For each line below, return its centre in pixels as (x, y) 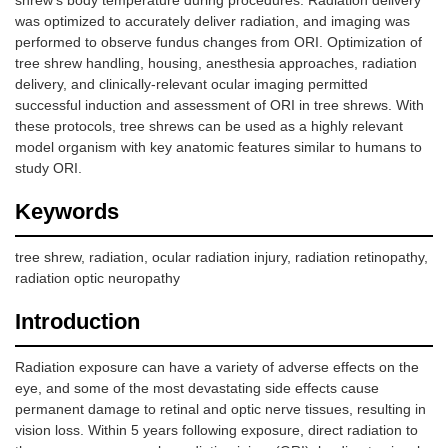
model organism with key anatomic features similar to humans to (218, 147)
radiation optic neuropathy (97, 278)
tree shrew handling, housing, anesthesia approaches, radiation (216, 63)
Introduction (77, 322)
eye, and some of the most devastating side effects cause (197, 388)
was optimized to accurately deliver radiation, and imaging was (212, 21)
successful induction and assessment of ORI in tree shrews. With (219, 105)
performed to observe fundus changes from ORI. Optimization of (218, 42)
